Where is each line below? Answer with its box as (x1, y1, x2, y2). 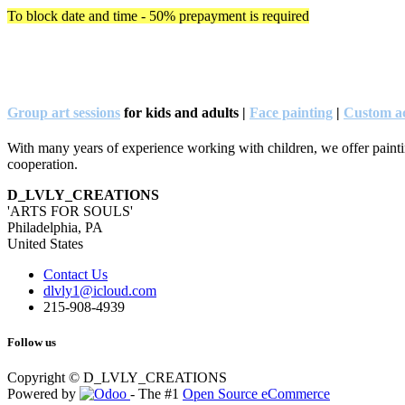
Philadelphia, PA (7, 220, 107, 236)
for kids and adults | (120, 104, 250, 120)
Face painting (250, 104, 333, 120)
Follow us (7, 335, 56, 350)
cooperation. (7, 156, 78, 173)
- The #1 (130, 386, 183, 402)
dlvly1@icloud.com (43, 283, 156, 299)
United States (7, 236, 83, 252)
